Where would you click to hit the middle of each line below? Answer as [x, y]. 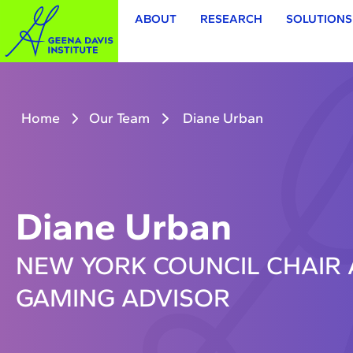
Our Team [120, 119]
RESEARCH [231, 19]
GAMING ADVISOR [123, 298]
